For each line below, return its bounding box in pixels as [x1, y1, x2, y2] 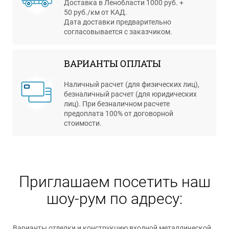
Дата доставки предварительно [64, 17, 171, 26]
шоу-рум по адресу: [47, 189, 182, 208]
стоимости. [64, 119, 102, 127]
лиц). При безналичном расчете [64, 99, 170, 108]
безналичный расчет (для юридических [64, 89, 197, 98]
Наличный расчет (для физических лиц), [64, 80, 199, 88]
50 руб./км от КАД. [64, 8, 127, 16]
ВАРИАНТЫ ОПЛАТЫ [64, 57, 161, 70]
